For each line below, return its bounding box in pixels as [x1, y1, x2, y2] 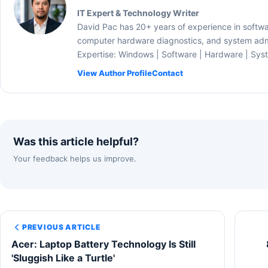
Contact [152, 68, 183, 78]
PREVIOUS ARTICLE [22, 223, 100, 232]
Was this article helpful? [13, 135, 139, 148]
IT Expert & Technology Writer [77, 7, 199, 18]
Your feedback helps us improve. [13, 153, 136, 163]
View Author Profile [77, 68, 152, 78]
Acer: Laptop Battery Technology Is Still [11, 237, 196, 250]
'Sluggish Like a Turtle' [11, 251, 115, 264]
